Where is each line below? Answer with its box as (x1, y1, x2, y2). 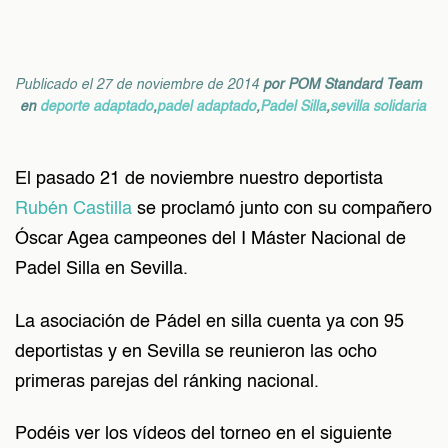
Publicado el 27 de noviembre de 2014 (15, 79, 263, 92)
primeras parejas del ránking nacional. (15, 372, 319, 391)
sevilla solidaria (330, 101, 426, 114)
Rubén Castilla (15, 200, 132, 218)
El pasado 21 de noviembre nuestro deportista (15, 170, 383, 188)
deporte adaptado (40, 101, 153, 114)
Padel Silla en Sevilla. (15, 260, 188, 278)
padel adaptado (157, 101, 256, 114)
